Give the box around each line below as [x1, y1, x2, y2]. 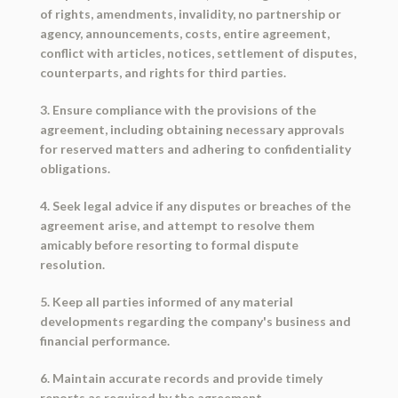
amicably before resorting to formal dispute [39, 237, 298, 253]
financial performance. [39, 333, 170, 349]
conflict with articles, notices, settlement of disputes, [39, 45, 356, 61]
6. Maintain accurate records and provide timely [39, 370, 322, 386]
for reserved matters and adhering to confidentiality [39, 141, 351, 157]
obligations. [39, 161, 110, 177]
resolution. [39, 257, 105, 273]
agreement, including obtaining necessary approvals [39, 122, 345, 138]
